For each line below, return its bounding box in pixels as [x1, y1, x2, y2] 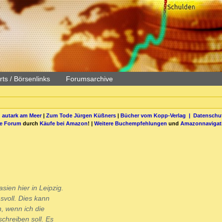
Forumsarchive [66, 75, 113, 83]
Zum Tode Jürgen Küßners [46, 112, 116, 118]
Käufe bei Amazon [40, 120, 88, 126]
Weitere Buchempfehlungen [94, 120, 167, 126]
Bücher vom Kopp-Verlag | [120, 112, 193, 118]
